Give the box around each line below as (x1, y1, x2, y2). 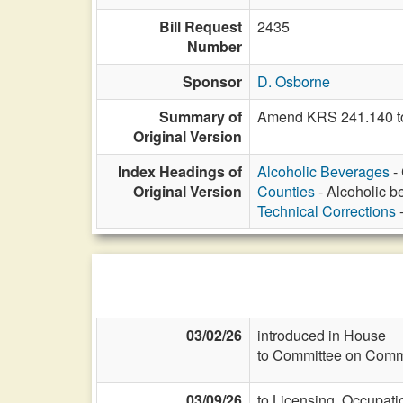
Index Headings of (118, 161, 242, 182)
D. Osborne (257, 71, 330, 92)
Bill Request (159, 16, 242, 37)
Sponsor (183, 71, 242, 92)
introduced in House (257, 325, 386, 345)
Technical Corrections (257, 201, 396, 221)
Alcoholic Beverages (257, 161, 390, 182)
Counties (257, 181, 315, 201)
